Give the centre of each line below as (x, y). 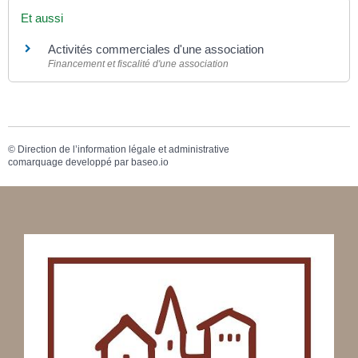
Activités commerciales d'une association (156, 49)
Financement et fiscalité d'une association (138, 64)
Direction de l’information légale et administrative (123, 149)
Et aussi (42, 18)
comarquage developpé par (70, 162)
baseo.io (150, 162)
